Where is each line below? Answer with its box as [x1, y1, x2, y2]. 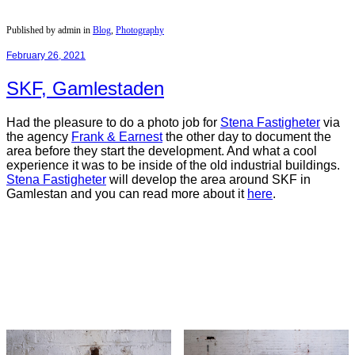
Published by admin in [6, 25, 90, 35]
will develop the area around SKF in [106, 172, 311, 186]
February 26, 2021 [6, 49, 86, 61]
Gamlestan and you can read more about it [6, 186, 247, 200]
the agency [6, 129, 71, 143]
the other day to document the [162, 129, 331, 143]
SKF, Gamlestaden [6, 77, 164, 99]
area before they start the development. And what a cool [6, 143, 317, 158]
